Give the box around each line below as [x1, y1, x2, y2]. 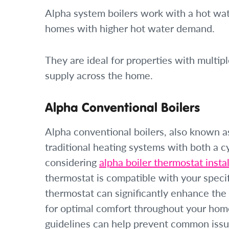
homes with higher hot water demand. [45, 21, 215, 36]
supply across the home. [45, 68, 153, 83]
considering [45, 155, 99, 170]
